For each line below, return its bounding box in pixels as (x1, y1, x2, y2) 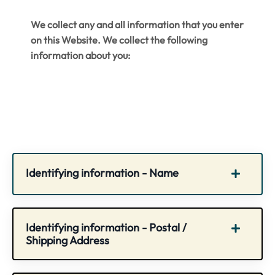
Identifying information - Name (26, 166, 179, 180)
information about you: (31, 49, 130, 62)
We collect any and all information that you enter (31, 18, 244, 31)
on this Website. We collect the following (31, 34, 207, 47)
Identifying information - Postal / (26, 220, 187, 235)
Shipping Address (26, 233, 109, 248)
